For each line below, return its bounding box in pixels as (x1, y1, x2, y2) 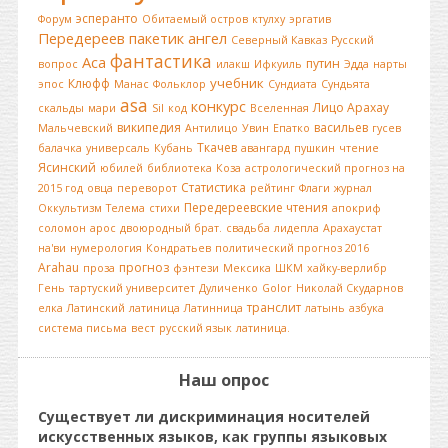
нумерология (70, 241, 142, 255)
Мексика (223, 261, 271, 275)
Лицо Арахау (313, 99, 389, 116)
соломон (38, 221, 86, 235)
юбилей (100, 161, 143, 175)
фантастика (110, 49, 212, 73)
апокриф (332, 201, 381, 215)
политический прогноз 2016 (215, 241, 369, 255)
